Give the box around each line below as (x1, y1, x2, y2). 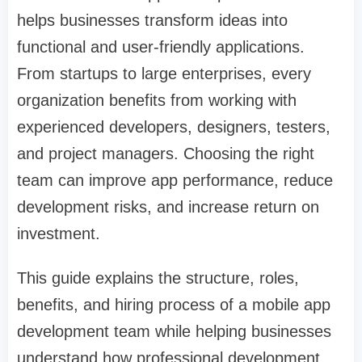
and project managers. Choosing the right (17, 145, 314, 163)
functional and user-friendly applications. (17, 38, 305, 57)
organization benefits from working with (17, 91, 297, 110)
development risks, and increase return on (17, 198, 319, 217)
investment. (17, 225, 100, 243)
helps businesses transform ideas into (17, 11, 288, 30)
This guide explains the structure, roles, (17, 269, 299, 288)
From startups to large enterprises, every (17, 65, 311, 83)
